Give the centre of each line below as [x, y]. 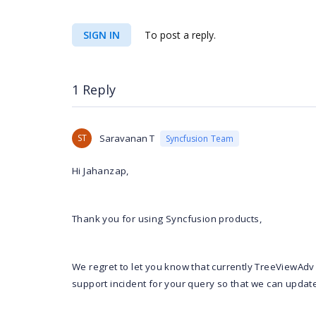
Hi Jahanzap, [101, 171]
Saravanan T [127, 138]
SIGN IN [102, 35]
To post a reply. [179, 35]
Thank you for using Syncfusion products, [167, 219]
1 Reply [94, 90]
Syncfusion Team [200, 138]
